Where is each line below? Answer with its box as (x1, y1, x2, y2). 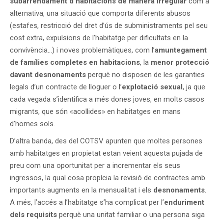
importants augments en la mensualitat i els (10, 186, 153, 194)
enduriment (164, 198, 204, 207)
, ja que (183, 82, 205, 91)
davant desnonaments (10, 70, 86, 79)
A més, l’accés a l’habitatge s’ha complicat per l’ (10, 198, 164, 207)
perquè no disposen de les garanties (86, 70, 205, 79)
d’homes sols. (10, 119, 55, 128)
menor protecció (151, 58, 209, 67)
